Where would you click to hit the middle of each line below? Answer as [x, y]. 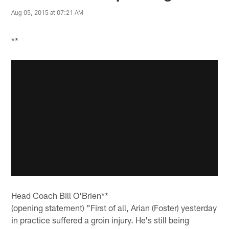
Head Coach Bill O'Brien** [60, 196]
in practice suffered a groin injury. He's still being [100, 220]
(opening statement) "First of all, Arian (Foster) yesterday [114, 208]
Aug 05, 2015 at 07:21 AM [48, 13]
